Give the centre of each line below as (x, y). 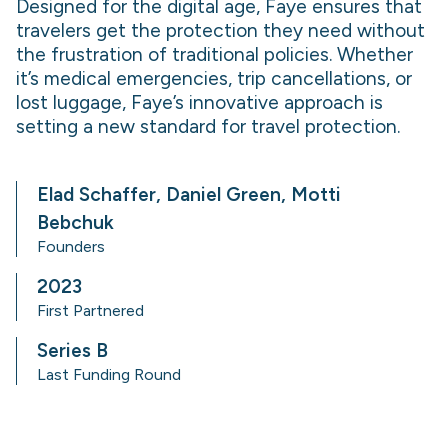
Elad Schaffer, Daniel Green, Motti (189, 194)
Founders (71, 246)
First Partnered (90, 310)
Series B (72, 350)
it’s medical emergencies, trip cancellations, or (214, 78)
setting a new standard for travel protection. (208, 126)
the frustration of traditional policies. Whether (214, 54)
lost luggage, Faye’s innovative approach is (199, 102)
